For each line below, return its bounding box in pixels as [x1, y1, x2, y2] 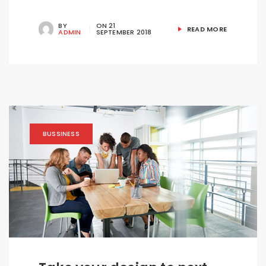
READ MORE [185, 24, 227, 34]
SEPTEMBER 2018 [96, 27, 152, 37]
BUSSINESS [43, 129, 80, 139]
